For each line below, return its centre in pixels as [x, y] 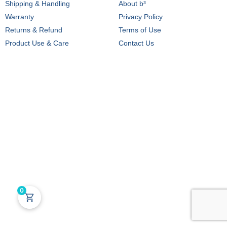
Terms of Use [140, 30]
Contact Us [136, 43]
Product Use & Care [37, 43]
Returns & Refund [34, 30]
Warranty [20, 16]
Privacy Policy [141, 16]
